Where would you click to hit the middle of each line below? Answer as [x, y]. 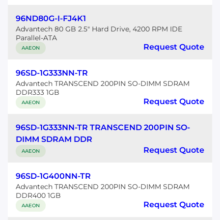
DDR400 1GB [38, 195]
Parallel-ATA [36, 38]
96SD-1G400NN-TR [53, 176]
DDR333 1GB [38, 92]
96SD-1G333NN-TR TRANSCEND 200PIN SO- [103, 127]
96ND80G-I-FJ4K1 [51, 18]
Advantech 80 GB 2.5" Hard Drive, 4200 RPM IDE [99, 29]
